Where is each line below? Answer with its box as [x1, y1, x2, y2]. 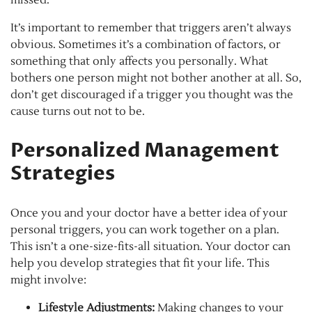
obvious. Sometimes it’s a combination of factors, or [10, 38, 281, 52]
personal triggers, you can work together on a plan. [10, 223, 279, 237]
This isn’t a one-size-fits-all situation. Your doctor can [10, 240, 290, 254]
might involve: [10, 273, 86, 288]
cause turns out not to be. [10, 104, 145, 119]
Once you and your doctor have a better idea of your [10, 206, 288, 221]
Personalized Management [10, 137, 279, 164]
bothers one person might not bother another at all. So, [10, 71, 302, 86]
